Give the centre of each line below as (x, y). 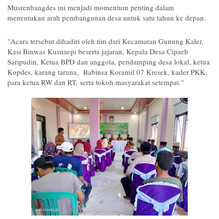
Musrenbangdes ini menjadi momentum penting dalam (91, 7)
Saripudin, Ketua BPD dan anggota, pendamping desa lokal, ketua (109, 61)
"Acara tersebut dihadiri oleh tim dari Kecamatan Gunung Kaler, (105, 41)
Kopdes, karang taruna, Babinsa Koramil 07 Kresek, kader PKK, (107, 72)
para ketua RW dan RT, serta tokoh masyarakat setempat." (96, 82)
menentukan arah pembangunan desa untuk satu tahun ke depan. (108, 17)
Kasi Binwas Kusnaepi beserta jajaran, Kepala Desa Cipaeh (98, 51)
